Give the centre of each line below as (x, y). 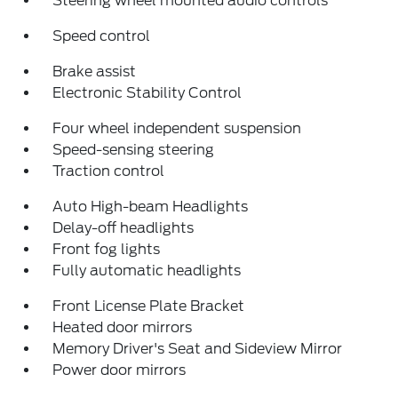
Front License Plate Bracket (149, 306)
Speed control (102, 36)
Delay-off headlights (123, 228)
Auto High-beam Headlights (151, 207)
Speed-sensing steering (134, 150)
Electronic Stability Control (147, 93)
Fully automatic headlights (147, 271)
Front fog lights (107, 250)
